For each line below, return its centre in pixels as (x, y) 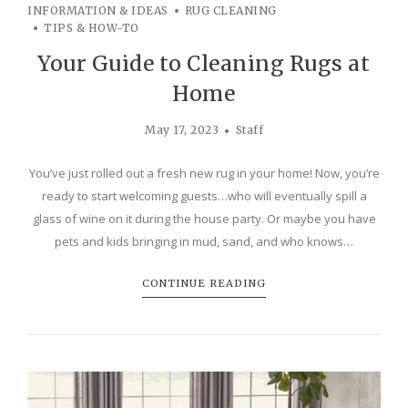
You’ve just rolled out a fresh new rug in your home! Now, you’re (204, 173)
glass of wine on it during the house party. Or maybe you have (204, 219)
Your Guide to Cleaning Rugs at (204, 64)
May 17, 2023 (182, 130)
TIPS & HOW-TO (92, 28)
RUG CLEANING (230, 11)
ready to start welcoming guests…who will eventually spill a (204, 196)
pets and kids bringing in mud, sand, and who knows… (204, 242)
